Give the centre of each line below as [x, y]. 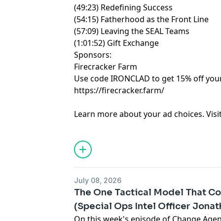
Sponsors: [93, 55]
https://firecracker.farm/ [119, 90]
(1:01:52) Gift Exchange [117, 43]
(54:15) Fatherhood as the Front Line [142, 19]
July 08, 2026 [98, 180]
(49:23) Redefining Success [124, 7]
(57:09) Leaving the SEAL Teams [132, 31]
